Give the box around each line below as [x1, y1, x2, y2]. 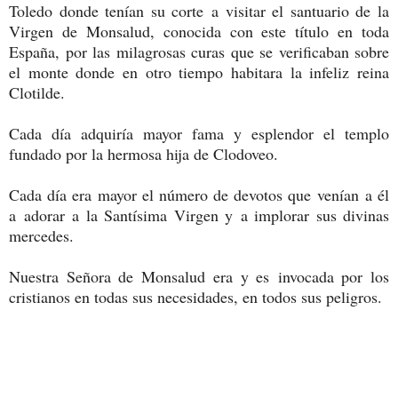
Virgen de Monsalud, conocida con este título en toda [9, 20, 389, 42]
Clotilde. [9, 81, 65, 103]
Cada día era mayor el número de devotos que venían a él [9, 183, 389, 205]
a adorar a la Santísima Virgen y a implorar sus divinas [9, 203, 389, 226]
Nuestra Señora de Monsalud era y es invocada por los [9, 265, 389, 287]
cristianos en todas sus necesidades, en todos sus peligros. [9, 285, 382, 307]
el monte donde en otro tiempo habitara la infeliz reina [9, 60, 389, 83]
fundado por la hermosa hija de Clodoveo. [9, 142, 278, 164]
